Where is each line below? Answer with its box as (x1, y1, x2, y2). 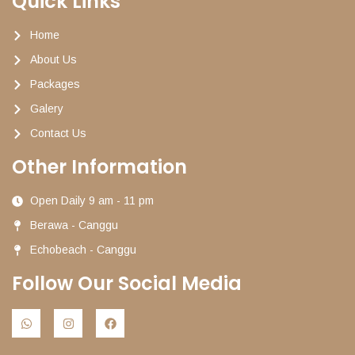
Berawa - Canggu (29, 219, 118, 232)
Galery (29, 102, 63, 116)
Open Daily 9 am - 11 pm (29, 194, 154, 208)
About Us (29, 53, 77, 67)
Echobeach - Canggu (29, 243, 136, 257)
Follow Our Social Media (12, 270, 242, 297)
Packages (29, 78, 80, 91)
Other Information (12, 154, 187, 181)
